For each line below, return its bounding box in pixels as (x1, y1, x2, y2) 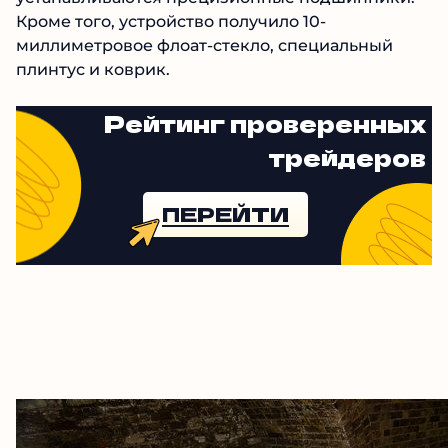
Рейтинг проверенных (104, 105, 426, 141)
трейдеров (269, 139, 426, 175)
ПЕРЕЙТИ (162, 199, 289, 229)
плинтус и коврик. (16, 60, 170, 80)
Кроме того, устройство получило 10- (16, 12, 326, 32)
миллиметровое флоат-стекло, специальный (16, 36, 393, 56)
